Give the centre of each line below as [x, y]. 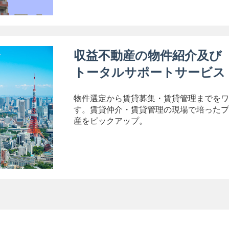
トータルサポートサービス [150, 72]
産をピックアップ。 [110, 121]
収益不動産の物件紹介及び [148, 55]
